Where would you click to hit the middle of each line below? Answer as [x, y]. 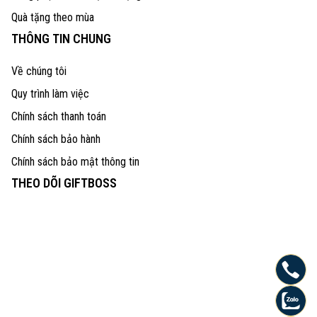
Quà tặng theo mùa [53, 17]
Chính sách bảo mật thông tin [75, 161]
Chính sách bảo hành [56, 139]
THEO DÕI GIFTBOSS [64, 183]
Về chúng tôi [39, 71]
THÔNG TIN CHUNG [61, 38]
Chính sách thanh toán [59, 116]
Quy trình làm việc [50, 93]
